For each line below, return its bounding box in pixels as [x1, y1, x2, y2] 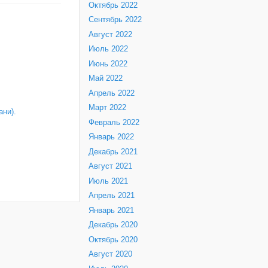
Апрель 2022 [89, 89, 135, 98]
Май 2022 [89, 74, 123, 83]
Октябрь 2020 [89, 235, 138, 244]
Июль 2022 [89, 45, 128, 54]
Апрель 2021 [89, 191, 135, 200]
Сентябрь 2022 [89, 16, 142, 25]
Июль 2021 [89, 176, 128, 185]
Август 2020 [89, 250, 132, 259]
